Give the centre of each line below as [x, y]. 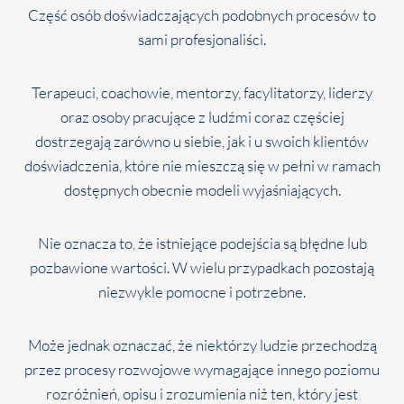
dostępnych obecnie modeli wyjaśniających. [202, 190]
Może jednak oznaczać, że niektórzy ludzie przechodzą [202, 345]
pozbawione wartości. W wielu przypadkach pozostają [202, 267]
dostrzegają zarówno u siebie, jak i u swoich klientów [202, 141]
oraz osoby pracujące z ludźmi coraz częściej [202, 117]
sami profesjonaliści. [202, 39]
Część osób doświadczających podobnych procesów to [202, 15]
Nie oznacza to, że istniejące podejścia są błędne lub [202, 243]
